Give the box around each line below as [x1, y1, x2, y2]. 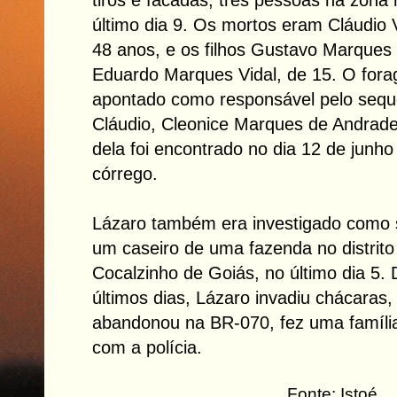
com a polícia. [92, 337, 202, 357]
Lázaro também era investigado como [92, 213, 390, 233]
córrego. [92, 163, 158, 183]
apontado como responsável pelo [92, 89, 358, 109]
